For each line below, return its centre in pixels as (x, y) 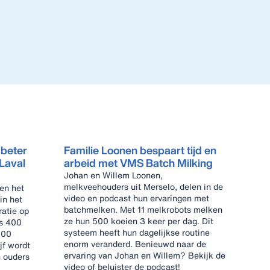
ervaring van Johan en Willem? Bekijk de (89, 255)
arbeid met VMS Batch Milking (138, 163)
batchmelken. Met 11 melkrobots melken (143, 209)
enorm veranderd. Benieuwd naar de (135, 244)
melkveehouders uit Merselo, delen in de (143, 187)
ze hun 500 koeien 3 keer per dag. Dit (133, 221)
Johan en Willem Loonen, (113, 175)
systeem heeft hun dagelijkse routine (137, 232)
